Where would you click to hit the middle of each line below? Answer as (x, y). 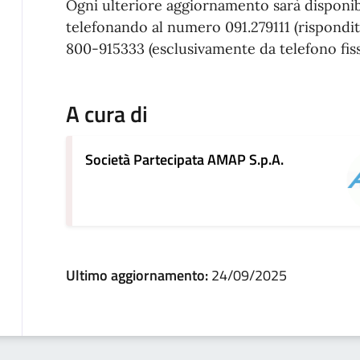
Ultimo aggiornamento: (138, 275)
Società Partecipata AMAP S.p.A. (184, 159)
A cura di (106, 113)
